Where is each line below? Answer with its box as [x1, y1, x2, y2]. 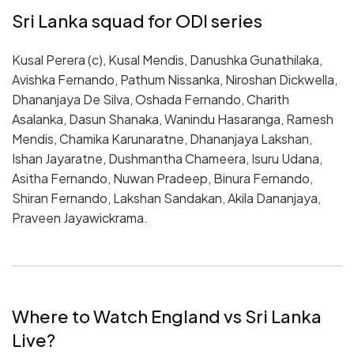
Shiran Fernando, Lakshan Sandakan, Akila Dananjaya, [12, 190, 321, 207]
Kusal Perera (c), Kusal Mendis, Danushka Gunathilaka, [12, 51, 322, 69]
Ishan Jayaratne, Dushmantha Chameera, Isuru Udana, [12, 150, 322, 168]
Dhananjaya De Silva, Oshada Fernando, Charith [12, 91, 289, 108]
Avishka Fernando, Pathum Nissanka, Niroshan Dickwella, [12, 71, 337, 88]
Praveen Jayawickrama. [12, 209, 148, 227]
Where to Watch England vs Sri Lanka [12, 305, 322, 328]
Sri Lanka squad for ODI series [12, 9, 262, 32]
